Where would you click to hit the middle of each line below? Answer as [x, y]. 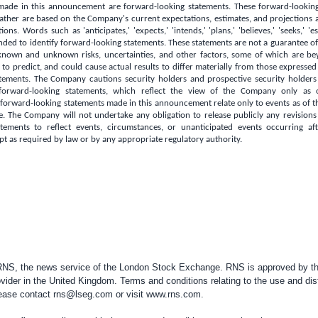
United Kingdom [81, 280]
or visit [129, 294]
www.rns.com [173, 294]
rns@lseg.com [83, 294]
